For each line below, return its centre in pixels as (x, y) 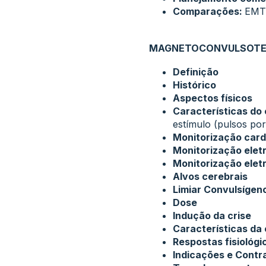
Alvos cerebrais (210, 176)
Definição (195, 72)
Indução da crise (212, 216)
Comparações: (208, 11)
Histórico (194, 85)
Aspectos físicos (212, 98)
